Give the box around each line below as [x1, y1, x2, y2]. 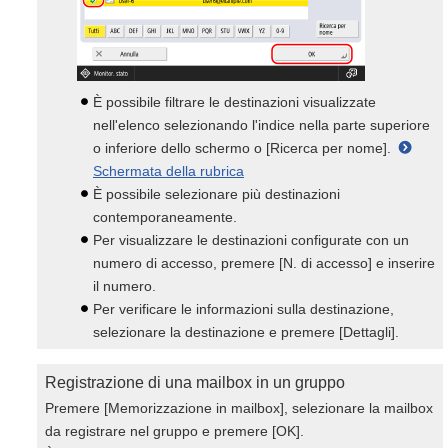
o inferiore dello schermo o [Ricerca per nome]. [93, 140, 395, 156]
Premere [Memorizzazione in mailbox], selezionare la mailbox [45, 400, 433, 416]
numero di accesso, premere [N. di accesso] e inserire [93, 255, 435, 271]
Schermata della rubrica [93, 163, 244, 179]
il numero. [93, 278, 156, 294]
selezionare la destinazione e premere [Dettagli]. [93, 324, 399, 340]
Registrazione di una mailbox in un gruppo [45, 374, 345, 391]
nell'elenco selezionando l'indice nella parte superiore [93, 117, 430, 133]
